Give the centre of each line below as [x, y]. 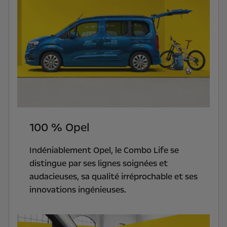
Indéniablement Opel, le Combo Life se [104, 150]
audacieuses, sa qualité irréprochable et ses [113, 176]
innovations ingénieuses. [79, 190]
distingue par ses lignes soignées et [98, 163]
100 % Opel [59, 127]
